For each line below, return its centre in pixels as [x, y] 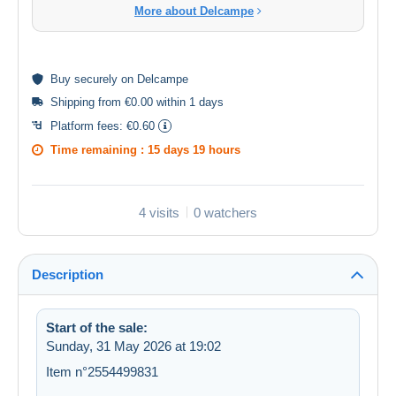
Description [68, 274]
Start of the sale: [97, 327]
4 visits [159, 212]
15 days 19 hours [194, 149]
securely [96, 79]
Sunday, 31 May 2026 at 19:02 [133, 346]
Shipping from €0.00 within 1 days [137, 102]
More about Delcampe [194, 11]
